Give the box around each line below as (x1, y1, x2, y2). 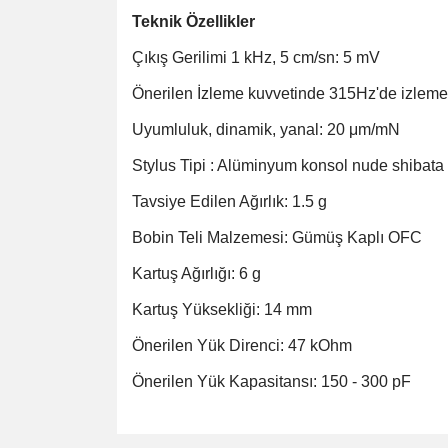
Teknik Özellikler (132, 13, 255, 30)
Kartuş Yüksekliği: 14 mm (132, 301, 312, 318)
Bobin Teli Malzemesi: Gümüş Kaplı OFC (132, 229, 422, 246)
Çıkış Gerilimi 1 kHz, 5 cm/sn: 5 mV (132, 49, 380, 66)
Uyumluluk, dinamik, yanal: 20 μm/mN (132, 121, 400, 138)
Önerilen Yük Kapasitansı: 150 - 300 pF (132, 373, 411, 390)
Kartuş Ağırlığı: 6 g (132, 265, 261, 282)
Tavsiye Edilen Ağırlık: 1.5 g (132, 193, 327, 210)
